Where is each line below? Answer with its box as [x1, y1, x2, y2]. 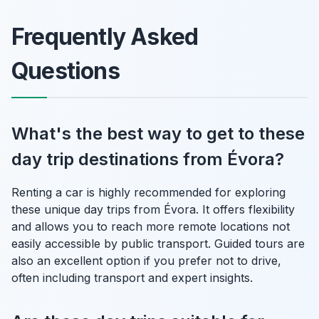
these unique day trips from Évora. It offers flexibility [11, 202, 295, 216]
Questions [11, 56, 120, 85]
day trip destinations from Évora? [11, 148, 284, 169]
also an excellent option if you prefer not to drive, [11, 253, 281, 268]
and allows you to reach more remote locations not [11, 219, 290, 234]
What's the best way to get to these [11, 122, 305, 144]
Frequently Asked [11, 22, 199, 51]
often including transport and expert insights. [11, 270, 253, 285]
